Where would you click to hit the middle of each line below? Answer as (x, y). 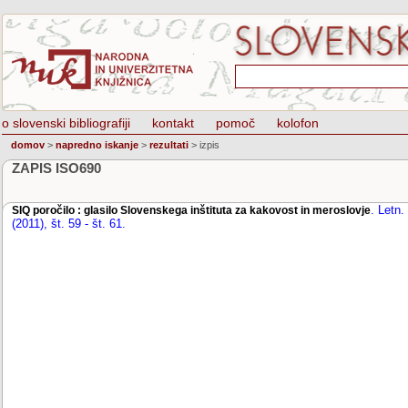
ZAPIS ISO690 (56, 168)
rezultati (169, 145)
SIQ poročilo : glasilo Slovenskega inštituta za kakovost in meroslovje (191, 210)
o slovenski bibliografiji (66, 123)
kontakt (173, 123)
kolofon (298, 123)
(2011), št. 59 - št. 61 (67, 224)
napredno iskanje (97, 145)
